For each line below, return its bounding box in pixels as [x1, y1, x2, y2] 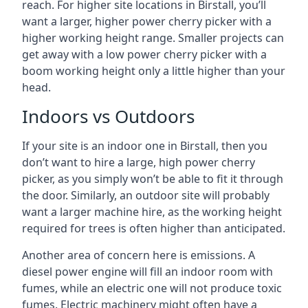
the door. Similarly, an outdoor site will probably [22, 188, 269, 203]
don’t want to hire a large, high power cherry [22, 155, 255, 170]
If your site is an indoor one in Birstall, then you [22, 138, 267, 153]
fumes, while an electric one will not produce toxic [22, 280, 282, 296]
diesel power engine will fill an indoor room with [22, 264, 273, 279]
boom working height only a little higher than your [22, 63, 285, 78]
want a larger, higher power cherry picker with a [22, 14, 272, 29]
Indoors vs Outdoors [22, 104, 195, 129]
